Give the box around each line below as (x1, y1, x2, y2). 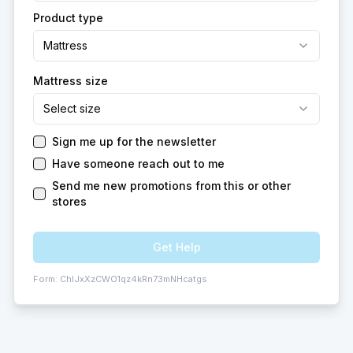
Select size (43, 102, 101, 115)
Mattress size (33, 74, 108, 87)
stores (52, 195, 87, 208)
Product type (33, 11, 103, 24)
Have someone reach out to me (52, 157, 225, 170)
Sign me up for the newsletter (52, 135, 216, 148)
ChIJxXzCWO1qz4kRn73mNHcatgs (60, 273, 207, 284)
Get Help (152, 240, 201, 254)
